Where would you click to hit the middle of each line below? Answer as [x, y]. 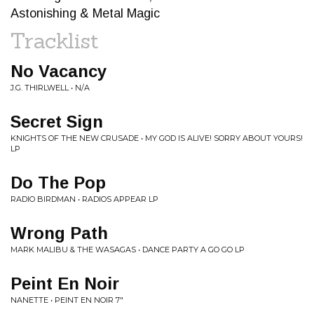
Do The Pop [58, 183]
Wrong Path [59, 233]
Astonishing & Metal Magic [85, 13]
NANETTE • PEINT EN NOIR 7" [67, 300]
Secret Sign [57, 122]
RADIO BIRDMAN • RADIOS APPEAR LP [84, 199]
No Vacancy [59, 71]
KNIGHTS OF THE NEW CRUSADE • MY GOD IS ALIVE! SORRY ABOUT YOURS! [157, 138]
